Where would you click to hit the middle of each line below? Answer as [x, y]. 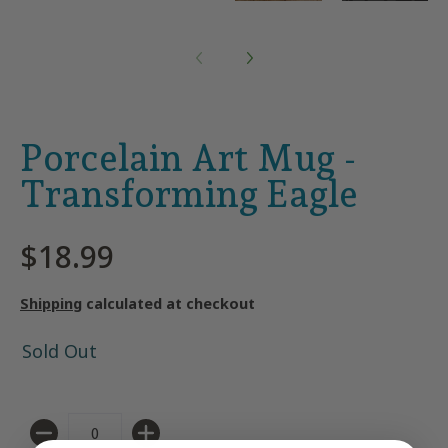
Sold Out [59, 351]
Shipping [51, 303]
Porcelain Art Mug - [188, 158]
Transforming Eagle [189, 194]
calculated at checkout [168, 303]
